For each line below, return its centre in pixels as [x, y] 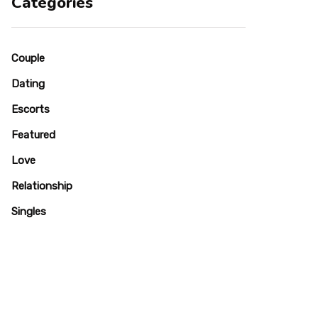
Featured [33, 135]
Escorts [31, 109]
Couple [28, 58]
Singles [29, 212]
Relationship [42, 186]
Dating [28, 84]
